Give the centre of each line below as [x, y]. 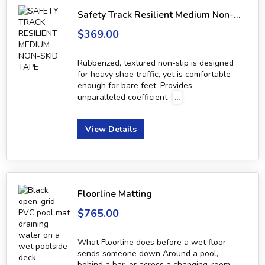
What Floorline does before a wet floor [152, 243]
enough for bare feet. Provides [135, 86]
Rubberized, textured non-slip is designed [156, 63]
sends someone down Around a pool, [148, 254]
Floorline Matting [115, 194]
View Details [111, 130]
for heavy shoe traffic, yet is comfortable [154, 75]
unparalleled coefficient [124, 98]
